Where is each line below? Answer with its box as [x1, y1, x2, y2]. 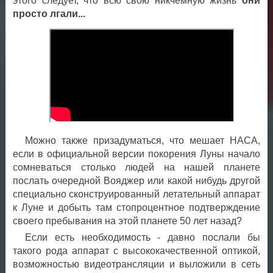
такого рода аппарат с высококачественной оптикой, [12, 246, 260, 257]
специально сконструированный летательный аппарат [12, 189, 260, 200]
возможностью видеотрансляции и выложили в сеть [12, 259, 260, 270]
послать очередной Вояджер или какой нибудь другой [12, 175, 260, 186]
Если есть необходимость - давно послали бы [24, 232, 260, 243]
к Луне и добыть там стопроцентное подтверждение [12, 202, 260, 213]
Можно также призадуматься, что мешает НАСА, [24, 135, 260, 146]
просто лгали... [12, 8, 85, 19]
